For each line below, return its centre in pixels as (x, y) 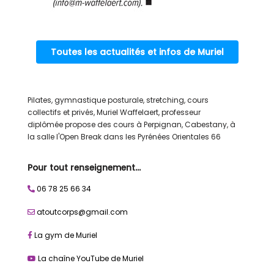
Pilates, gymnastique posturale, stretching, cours (118, 100)
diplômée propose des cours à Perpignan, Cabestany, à (131, 124)
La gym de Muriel (65, 235)
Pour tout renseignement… (84, 168)
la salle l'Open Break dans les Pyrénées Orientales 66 (124, 137)
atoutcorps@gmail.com (82, 212)
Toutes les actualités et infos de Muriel (137, 52)
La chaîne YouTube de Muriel (91, 258)
